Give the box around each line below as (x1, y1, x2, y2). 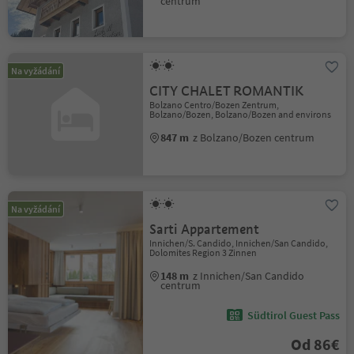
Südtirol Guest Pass (247, 308, 340, 322)
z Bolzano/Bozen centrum (193, 130, 315, 145)
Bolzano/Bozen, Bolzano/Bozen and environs (149, 108, 332, 120)
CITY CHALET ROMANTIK (149, 83, 304, 100)
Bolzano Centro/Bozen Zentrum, (149, 99, 280, 111)
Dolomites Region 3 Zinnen (149, 247, 258, 258)
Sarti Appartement (149, 221, 260, 238)
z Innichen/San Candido (193, 269, 305, 283)
